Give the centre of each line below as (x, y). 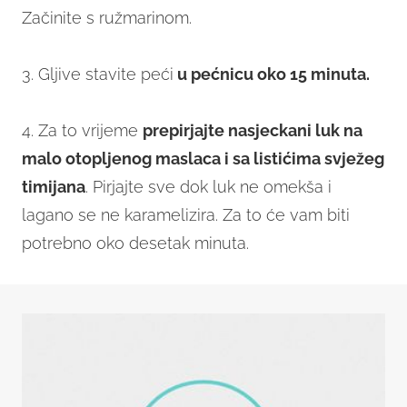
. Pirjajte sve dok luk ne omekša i (208, 187)
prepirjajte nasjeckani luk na (253, 131)
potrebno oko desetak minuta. (135, 243)
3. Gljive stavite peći (98, 74)
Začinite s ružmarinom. (107, 18)
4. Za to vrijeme (82, 131)
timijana (54, 187)
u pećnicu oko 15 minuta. (272, 74)
